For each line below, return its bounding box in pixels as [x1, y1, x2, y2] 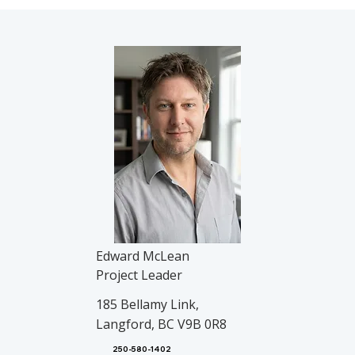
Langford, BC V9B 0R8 [96, 315, 227, 334]
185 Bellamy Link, [96, 296, 200, 314]
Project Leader [96, 266, 183, 284]
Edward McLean [96, 246, 190, 265]
